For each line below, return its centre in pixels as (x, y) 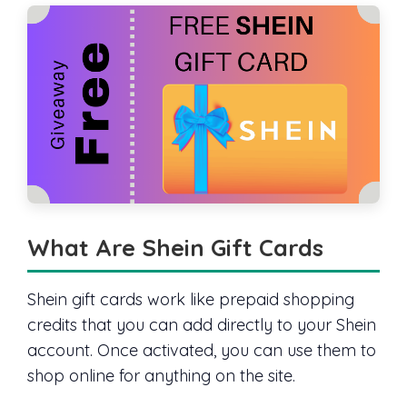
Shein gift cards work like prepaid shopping (191, 300)
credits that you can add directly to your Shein (202, 325)
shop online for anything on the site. (161, 376)
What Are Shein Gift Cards (175, 248)
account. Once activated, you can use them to (202, 351)
